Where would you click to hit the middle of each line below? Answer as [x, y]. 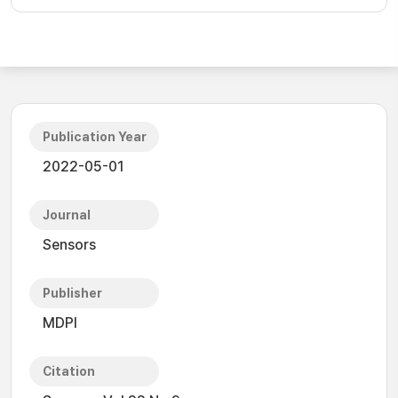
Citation [69, 371]
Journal [67, 215]
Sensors [69, 245]
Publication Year [95, 137]
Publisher [72, 293]
